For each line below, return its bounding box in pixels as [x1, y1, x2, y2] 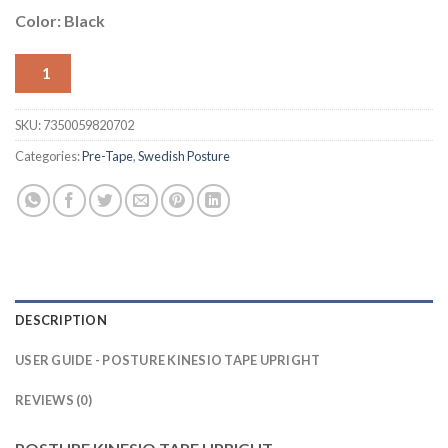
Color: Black [15, 11, 105, 31]
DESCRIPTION [15, 311, 107, 328]
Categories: [15, 147, 82, 164]
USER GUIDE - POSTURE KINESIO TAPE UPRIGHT [15, 351, 321, 368]
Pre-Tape [82, 147, 133, 164]
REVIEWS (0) [15, 391, 92, 408]
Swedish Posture [138, 147, 230, 164]
